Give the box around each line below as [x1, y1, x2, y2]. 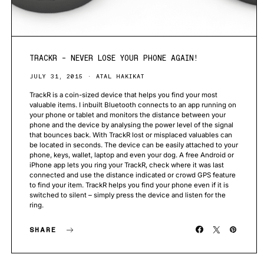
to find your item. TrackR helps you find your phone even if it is [29, 180, 229, 189]
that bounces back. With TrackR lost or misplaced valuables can [29, 130, 232, 139]
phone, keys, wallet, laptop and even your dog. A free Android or [29, 150, 234, 159]
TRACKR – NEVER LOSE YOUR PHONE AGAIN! [29, 53, 198, 62]
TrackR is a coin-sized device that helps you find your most [29, 90, 217, 99]
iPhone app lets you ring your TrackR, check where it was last [29, 160, 224, 169]
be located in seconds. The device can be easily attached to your [29, 140, 238, 149]
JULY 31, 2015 [29, 72, 83, 80]
